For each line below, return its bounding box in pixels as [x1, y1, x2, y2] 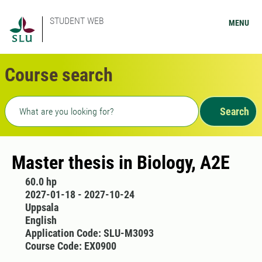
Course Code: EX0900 [25, 240, 116, 252]
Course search [5, 64, 113, 86]
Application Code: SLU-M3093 [25, 227, 154, 239]
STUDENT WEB [50, 15, 104, 26]
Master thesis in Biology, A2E [12, 151, 230, 174]
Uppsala [25, 201, 58, 213]
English [25, 214, 57, 226]
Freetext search [4, 97, 76, 109]
